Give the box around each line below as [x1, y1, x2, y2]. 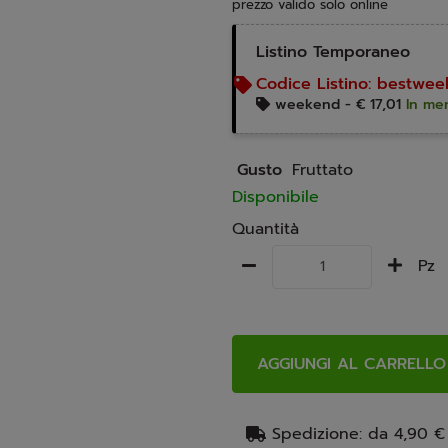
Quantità [232, 216, 299, 241]
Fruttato [292, 157, 353, 182]
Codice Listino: [256, 71, 377, 96]
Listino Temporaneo [256, 39, 410, 64]
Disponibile [232, 184, 319, 209]
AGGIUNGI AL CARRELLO [257, 351, 446, 376]
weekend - [270, 93, 356, 115]
